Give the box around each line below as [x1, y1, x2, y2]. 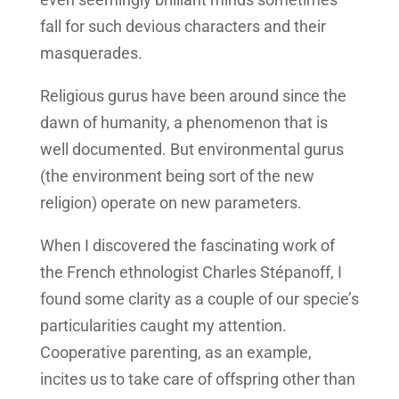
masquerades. [39, 44, 142, 63]
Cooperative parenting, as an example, [39, 343, 312, 362]
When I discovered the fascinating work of [39, 236, 335, 256]
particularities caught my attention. [39, 316, 287, 336]
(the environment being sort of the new [39, 167, 314, 186]
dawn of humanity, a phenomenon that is [39, 113, 328, 133]
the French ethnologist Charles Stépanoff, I [39, 263, 342, 282]
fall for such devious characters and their [39, 17, 326, 37]
